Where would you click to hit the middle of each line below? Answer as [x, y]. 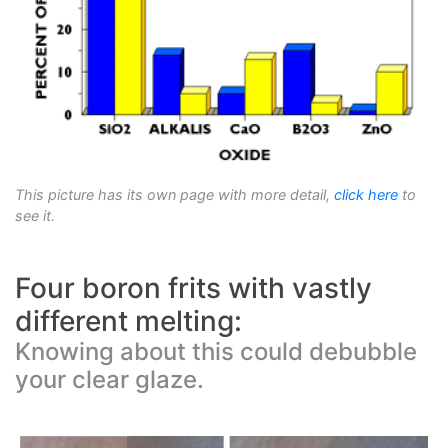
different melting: [128, 321]
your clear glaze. [109, 380]
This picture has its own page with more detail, [174, 195]
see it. [35, 216]
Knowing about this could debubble [216, 352]
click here [366, 195]
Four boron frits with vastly [193, 288]
